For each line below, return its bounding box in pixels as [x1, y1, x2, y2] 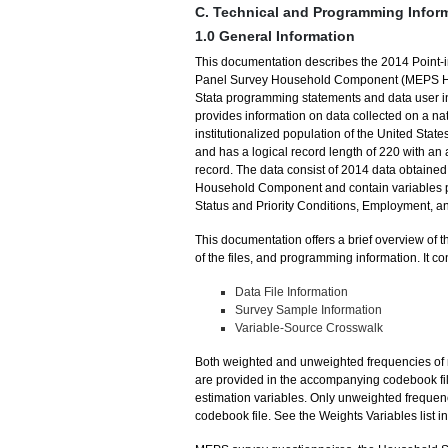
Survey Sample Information [234, 302, 382, 317]
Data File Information [234, 284, 348, 299]
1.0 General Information [194, 28, 355, 44]
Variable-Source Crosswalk [234, 320, 383, 335]
